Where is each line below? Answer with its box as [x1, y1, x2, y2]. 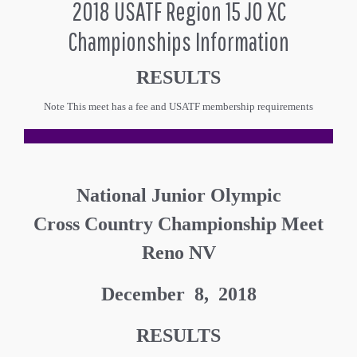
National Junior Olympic [76, 184, 281, 206]
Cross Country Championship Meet [33, 213, 324, 234]
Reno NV [141, 241, 216, 263]
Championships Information [68, 25, 289, 56]
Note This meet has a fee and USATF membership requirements [44, 100, 313, 112]
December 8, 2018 [100, 283, 257, 304]
